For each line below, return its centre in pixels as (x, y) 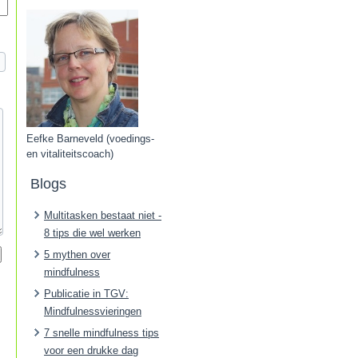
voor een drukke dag (91, 350)
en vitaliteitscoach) (70, 154)
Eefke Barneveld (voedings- (90, 139)
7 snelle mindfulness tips (101, 333)
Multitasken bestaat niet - (103, 215)
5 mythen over (77, 255)
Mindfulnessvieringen (93, 311)
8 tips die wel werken (92, 233)
